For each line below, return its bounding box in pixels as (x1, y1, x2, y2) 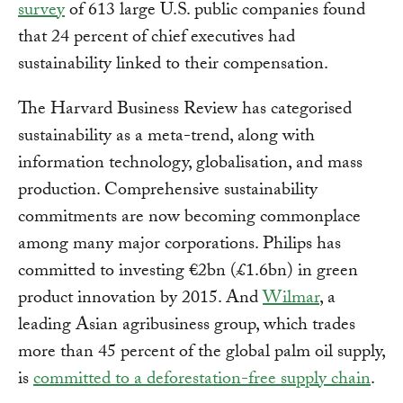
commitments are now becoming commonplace (18, 203, 361, 235)
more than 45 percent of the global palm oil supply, (18, 338, 385, 370)
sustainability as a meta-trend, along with (18, 122, 315, 154)
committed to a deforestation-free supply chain (33, 365, 371, 397)
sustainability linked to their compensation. (18, 50, 328, 82)
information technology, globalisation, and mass (18, 149, 363, 181)
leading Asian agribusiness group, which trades (18, 311, 355, 343)
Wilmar (263, 284, 319, 316)
